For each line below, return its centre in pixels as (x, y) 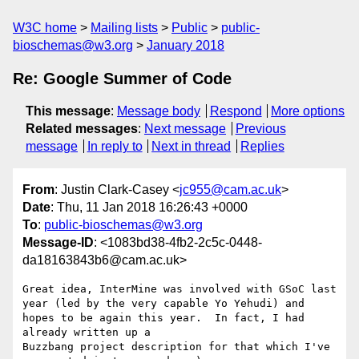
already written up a (90, 333)
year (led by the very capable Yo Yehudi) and (163, 304)
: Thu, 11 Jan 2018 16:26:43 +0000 (149, 208)
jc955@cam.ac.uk (230, 190)
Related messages (82, 129)
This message (68, 111)
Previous (260, 129)
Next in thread (192, 146)
